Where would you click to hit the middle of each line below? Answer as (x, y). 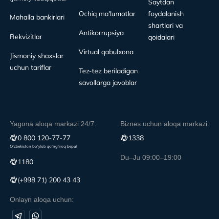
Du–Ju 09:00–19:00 (151, 157)
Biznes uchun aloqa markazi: (165, 123)
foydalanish (166, 13)
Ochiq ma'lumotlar (107, 13)
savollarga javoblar (108, 82)
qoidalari (161, 37)
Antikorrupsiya (101, 33)
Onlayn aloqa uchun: (42, 199)
